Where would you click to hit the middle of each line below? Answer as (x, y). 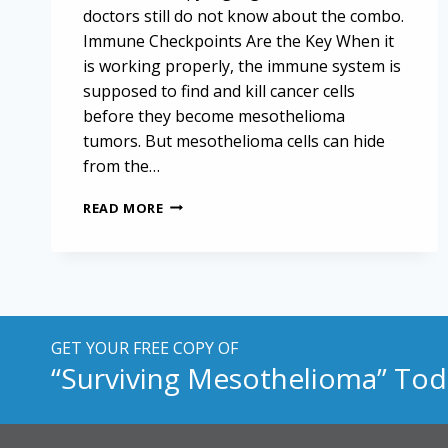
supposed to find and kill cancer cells (219, 90)
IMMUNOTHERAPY (226, 283)
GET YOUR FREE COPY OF (144, 348)
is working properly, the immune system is (242, 65)
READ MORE (123, 207)
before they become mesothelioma (214, 115)
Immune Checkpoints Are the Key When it (238, 40)
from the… (121, 165)
